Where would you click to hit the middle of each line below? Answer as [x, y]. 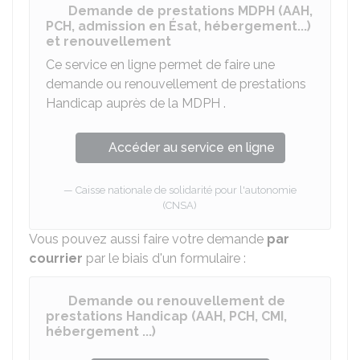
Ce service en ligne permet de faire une [160, 65]
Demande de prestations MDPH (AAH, [190, 11]
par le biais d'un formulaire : [164, 258]
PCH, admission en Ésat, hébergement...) [178, 26]
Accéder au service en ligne [191, 147]
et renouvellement [108, 41]
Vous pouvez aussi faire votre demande [148, 239]
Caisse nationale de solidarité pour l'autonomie [186, 190]
